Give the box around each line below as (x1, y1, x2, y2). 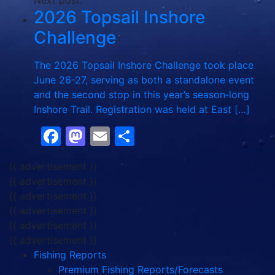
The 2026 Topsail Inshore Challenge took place (34, 59, 254, 71)
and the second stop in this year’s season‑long (34, 88, 249, 101)
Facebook (61, 124, 152, 148)
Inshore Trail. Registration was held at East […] (34, 103, 250, 115)
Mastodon (85, 124, 179, 148)
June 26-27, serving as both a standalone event (34, 74, 254, 86)
